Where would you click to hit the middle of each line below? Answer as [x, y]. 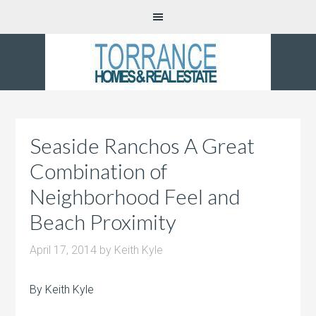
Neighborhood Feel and [135, 196]
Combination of [99, 171]
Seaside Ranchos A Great [142, 145]
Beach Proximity [103, 221]
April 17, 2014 [63, 250]
